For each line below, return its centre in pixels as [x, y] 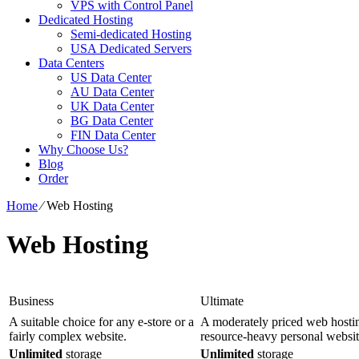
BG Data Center [112, 121]
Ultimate [222, 301]
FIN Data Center [113, 135]
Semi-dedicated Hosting [131, 34]
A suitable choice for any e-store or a [101, 321]
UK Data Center [112, 106]
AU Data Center [112, 92]
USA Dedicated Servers [131, 48]
